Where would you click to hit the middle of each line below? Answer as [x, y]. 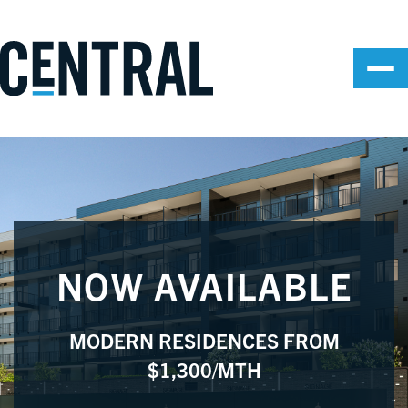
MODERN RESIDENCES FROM [204, 340]
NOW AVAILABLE [204, 285]
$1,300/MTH [204, 369]
